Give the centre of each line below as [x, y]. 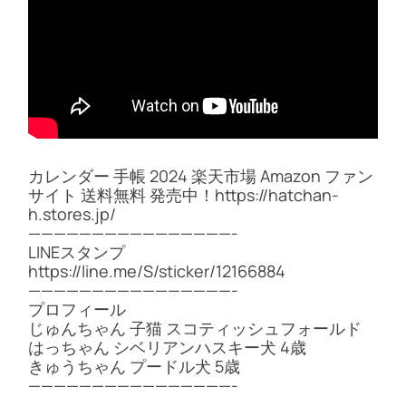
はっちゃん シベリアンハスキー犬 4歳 [167, 347]
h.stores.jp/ [72, 213]
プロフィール [77, 309]
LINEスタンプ [77, 251]
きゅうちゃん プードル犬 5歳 [134, 366]
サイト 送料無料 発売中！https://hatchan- [184, 194]
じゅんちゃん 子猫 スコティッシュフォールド [195, 328]
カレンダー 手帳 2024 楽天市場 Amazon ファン [201, 175]
